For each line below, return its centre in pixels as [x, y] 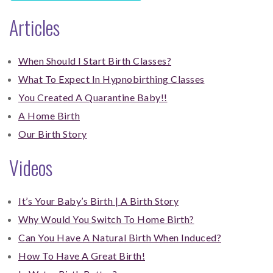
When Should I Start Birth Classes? [95, 61]
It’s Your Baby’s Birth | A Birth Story [98, 201]
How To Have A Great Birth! [82, 256]
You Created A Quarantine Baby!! [93, 97]
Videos [31, 168]
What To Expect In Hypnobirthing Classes [112, 79]
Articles [34, 27]
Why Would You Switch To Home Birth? [106, 219]
